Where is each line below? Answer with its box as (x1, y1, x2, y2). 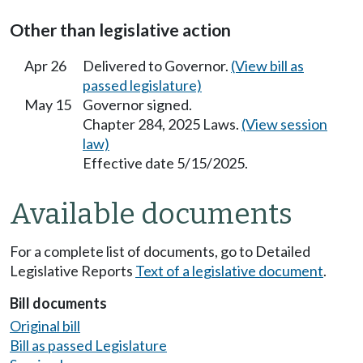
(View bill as (231, 56, 304, 75)
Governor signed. (83, 95, 192, 113)
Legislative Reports (10, 262, 135, 280)
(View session (241, 114, 327, 133)
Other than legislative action (10, 19, 231, 41)
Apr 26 (24, 56, 66, 75)
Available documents (10, 197, 293, 232)
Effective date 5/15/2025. (83, 153, 248, 172)
